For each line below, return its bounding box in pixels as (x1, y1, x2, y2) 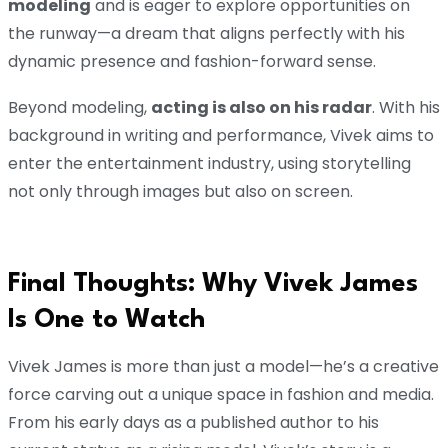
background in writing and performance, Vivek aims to (8, 124, 434, 148)
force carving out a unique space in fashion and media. (8, 383, 434, 407)
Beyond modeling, (8, 96, 151, 120)
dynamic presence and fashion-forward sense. (8, 50, 376, 74)
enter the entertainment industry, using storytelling (8, 152, 411, 176)
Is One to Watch (8, 307, 205, 334)
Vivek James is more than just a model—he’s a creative (8, 355, 439, 379)
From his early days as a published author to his (8, 411, 379, 435)
